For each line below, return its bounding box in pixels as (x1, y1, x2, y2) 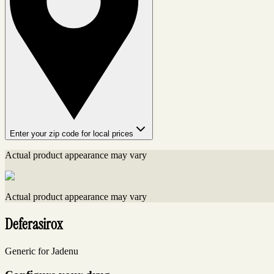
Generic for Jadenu (5, 246, 78, 257)
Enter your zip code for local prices (10, 129, 133, 139)
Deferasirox (5, 215, 62, 234)
